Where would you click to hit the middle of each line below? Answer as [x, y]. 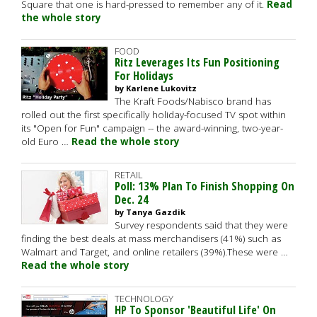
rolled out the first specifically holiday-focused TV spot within [154, 115]
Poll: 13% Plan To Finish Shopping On [204, 186]
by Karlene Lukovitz [156, 88]
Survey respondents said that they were [201, 225]
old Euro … [46, 142]
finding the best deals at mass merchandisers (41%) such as [151, 238]
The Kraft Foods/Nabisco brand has [193, 101]
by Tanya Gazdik [150, 212]
